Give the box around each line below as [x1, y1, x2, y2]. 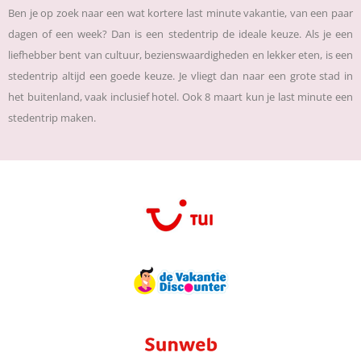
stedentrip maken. [8, 110, 96, 126]
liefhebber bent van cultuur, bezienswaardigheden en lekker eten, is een [8, 48, 353, 63]
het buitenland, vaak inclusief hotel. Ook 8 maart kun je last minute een [8, 89, 353, 105]
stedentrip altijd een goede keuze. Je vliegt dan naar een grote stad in [8, 68, 353, 84]
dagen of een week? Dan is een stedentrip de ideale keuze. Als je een [8, 27, 353, 42]
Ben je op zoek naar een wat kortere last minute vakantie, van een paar [8, 6, 353, 21]
